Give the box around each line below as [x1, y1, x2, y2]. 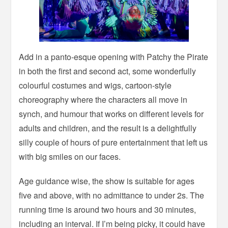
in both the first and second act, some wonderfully [19, 65, 196, 77]
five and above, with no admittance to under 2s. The [19, 189, 205, 202]
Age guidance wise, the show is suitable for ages [19, 175, 195, 187]
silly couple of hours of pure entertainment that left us [19, 136, 208, 149]
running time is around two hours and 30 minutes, [19, 204, 196, 216]
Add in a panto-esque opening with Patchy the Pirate [19, 51, 209, 63]
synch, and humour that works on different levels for [19, 108, 204, 120]
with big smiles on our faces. [19, 151, 121, 163]
